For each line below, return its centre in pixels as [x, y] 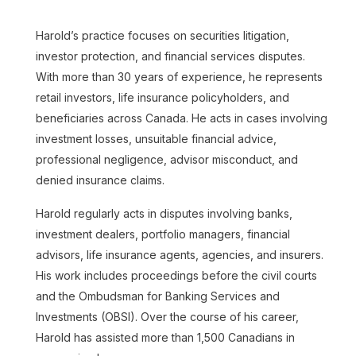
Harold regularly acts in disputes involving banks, [164, 214]
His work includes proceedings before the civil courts [176, 276]
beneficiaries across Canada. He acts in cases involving [181, 118]
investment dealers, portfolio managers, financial [163, 234]
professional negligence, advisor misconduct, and [166, 160]
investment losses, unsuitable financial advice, [156, 139]
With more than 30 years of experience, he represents [179, 77]
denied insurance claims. [100, 180]
